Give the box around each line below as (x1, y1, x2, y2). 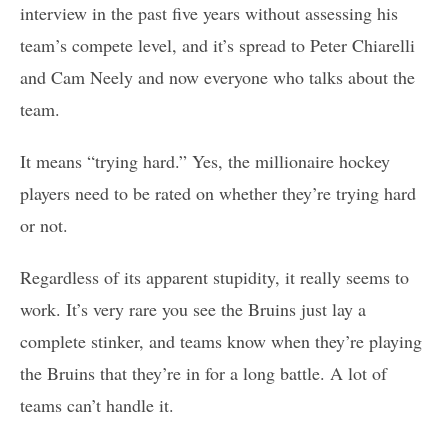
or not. (20, 213, 68, 238)
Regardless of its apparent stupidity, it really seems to (20, 265, 409, 290)
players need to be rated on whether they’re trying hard (20, 181, 416, 206)
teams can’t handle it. (20, 393, 174, 418)
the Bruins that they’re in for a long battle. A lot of (20, 361, 387, 386)
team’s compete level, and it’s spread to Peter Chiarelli (20, 33, 415, 58)
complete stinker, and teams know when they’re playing (20, 329, 422, 354)
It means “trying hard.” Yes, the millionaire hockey (20, 149, 390, 174)
